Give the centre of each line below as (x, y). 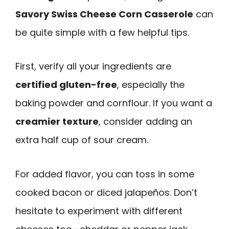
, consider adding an (145, 122)
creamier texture (57, 122)
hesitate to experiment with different (99, 211)
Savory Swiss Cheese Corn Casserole (104, 14)
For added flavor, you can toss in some (105, 174)
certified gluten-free (66, 85)
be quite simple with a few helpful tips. (102, 32)
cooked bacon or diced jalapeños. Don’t (106, 192)
